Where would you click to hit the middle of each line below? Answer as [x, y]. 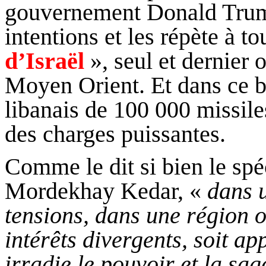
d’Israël [45, 61]
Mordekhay [60, 191]
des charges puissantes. [115, 134]
